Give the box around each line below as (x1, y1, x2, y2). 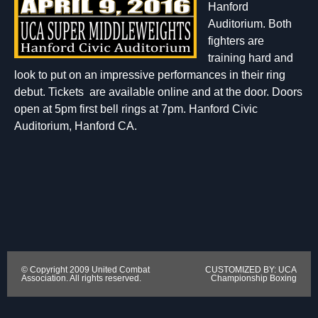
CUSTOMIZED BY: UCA (205, 265, 297, 275)
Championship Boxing (211, 273, 297, 284)
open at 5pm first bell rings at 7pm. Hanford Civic (14, 103, 258, 115)
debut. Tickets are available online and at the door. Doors (14, 86, 302, 98)
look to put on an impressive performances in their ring (14, 69, 285, 81)
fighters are (208, 35, 264, 47)
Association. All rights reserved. (21, 273, 141, 284)
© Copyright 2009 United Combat (21, 265, 150, 275)
